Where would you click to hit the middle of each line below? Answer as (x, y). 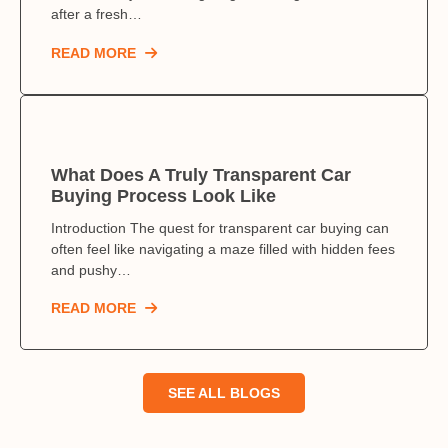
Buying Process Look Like (163, 195)
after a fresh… (96, 14)
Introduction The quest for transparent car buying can (220, 227)
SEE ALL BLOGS (224, 392)
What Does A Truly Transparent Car (201, 174)
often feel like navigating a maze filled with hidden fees (223, 248)
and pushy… (91, 269)
